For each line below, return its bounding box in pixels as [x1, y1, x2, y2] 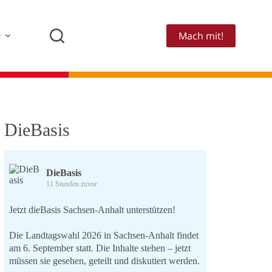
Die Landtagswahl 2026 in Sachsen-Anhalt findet [8, 230, 199, 240]
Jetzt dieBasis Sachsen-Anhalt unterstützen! [8, 205, 175, 215]
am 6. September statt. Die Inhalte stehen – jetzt [8, 243, 191, 253]
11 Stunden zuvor [46, 180, 97, 188]
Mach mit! [178, 29, 223, 42]
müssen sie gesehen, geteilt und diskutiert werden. [8, 256, 200, 266]
